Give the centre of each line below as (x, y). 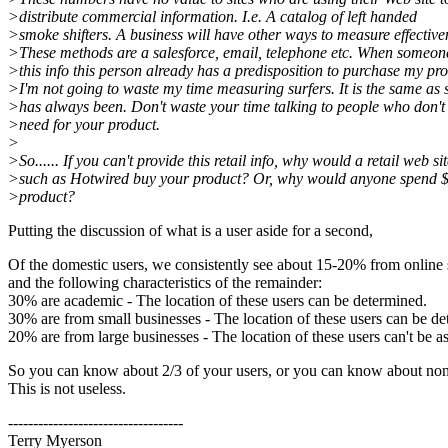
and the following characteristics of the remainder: (165, 283)
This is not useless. (67, 389)
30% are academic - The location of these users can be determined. (217, 301)
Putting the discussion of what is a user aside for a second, (190, 231)
